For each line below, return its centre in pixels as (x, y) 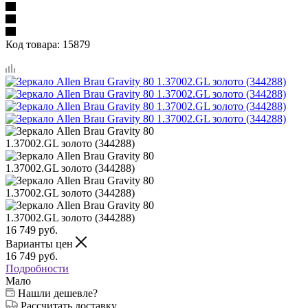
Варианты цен (41, 243)
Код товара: (33, 44)
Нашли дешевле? (58, 293)
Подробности (37, 268)
